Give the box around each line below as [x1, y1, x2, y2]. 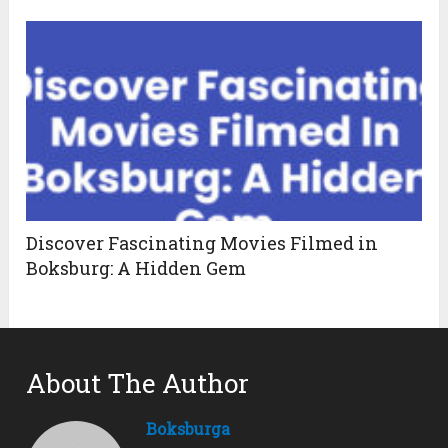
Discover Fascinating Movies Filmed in [26, 230, 379, 255]
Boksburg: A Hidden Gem [26, 255, 247, 280]
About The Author [26, 365, 250, 400]
